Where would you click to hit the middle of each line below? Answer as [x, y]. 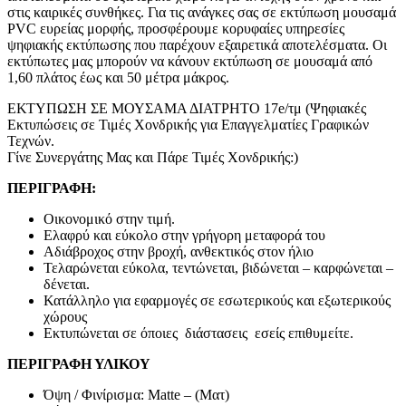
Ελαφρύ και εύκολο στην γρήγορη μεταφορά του [184, 235]
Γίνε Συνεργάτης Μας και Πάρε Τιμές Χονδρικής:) [153, 157]
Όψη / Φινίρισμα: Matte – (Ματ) [136, 394]
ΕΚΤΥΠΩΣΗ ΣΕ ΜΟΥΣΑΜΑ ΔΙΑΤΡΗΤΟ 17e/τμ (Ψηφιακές [187, 108]
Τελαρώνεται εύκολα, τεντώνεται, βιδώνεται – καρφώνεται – [218, 267]
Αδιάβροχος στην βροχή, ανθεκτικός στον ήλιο [180, 251]
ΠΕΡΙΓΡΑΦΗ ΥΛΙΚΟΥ [79, 363]
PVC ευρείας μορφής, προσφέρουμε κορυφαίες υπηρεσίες [176, 28]
